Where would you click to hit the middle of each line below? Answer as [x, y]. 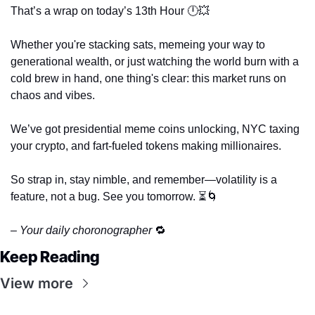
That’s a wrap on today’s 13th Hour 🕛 [104, 11]
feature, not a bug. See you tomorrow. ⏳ [109, 196]
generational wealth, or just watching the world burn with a [155, 61]
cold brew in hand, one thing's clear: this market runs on [148, 78]
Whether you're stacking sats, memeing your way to [138, 44]
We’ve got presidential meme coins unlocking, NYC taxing [155, 129]
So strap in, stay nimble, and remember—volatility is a [144, 179]
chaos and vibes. [54, 95]
